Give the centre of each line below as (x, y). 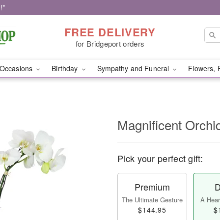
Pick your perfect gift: (160, 158)
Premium (152, 187)
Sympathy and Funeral (134, 68)
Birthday (66, 68)
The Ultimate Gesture (152, 200)
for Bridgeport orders (110, 43)
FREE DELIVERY (110, 32)
